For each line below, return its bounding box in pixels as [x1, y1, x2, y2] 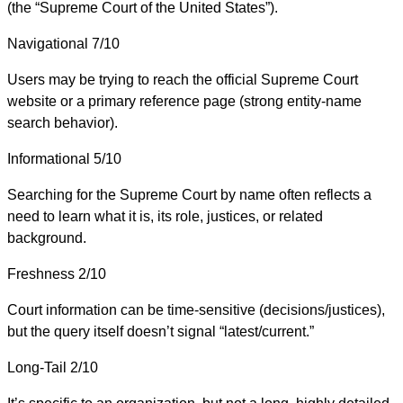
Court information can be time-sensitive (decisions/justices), [7, 301, 385, 318]
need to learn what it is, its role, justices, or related [7, 208, 323, 224]
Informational [7, 150, 90, 166]
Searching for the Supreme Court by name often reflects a [7, 186, 372, 202]
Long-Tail [7, 359, 67, 375]
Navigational [7, 35, 88, 51]
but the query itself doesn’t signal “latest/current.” [7, 323, 314, 339]
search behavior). [7, 114, 118, 130]
